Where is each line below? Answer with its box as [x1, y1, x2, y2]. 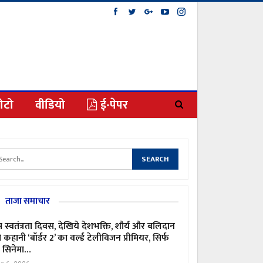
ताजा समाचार [5, 194, 50, 208]
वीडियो [35, 95, 65, 115]
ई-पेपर [100, 95, 128, 115]
